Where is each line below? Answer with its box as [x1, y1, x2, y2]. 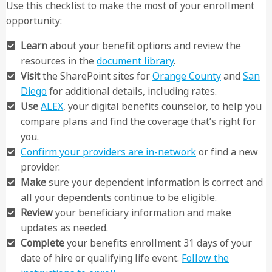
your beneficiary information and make [53, 206, 231, 219]
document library [97, 54, 174, 67]
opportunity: [6, 14, 62, 27]
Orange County [152, 69, 221, 83]
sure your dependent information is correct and [46, 175, 263, 189]
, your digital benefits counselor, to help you [63, 100, 262, 113]
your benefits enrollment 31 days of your [64, 236, 252, 250]
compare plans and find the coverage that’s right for [21, 115, 256, 128]
